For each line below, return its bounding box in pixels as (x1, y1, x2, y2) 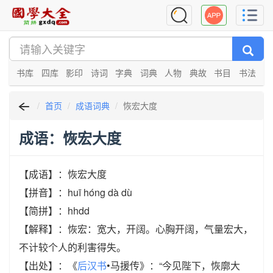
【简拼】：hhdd (19, 204, 90, 218)
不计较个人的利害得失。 (19, 240, 126, 255)
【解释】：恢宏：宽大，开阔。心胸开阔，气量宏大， (19, 222, 253, 236)
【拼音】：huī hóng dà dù (19, 185, 132, 200)
